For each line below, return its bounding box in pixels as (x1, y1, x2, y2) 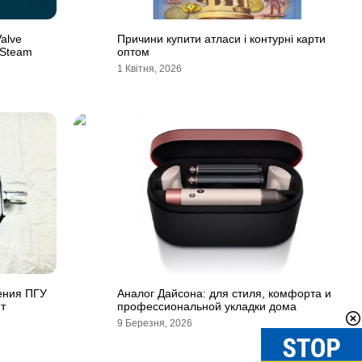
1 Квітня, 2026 (117, 63, 182, 74)
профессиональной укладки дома (117, 300, 297, 313)
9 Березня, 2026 (117, 318, 192, 329)
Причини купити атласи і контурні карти (117, 32, 326, 45)
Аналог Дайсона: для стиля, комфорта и (117, 287, 331, 300)
